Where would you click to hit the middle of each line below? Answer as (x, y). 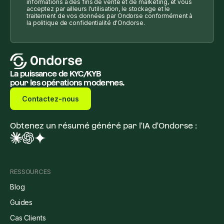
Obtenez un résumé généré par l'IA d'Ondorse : (103, 126)
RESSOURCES (30, 172)
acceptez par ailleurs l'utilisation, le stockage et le (98, 9)
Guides (21, 202)
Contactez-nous (51, 99)
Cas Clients (28, 217)
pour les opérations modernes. (67, 83)
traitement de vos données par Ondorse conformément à (110, 16)
